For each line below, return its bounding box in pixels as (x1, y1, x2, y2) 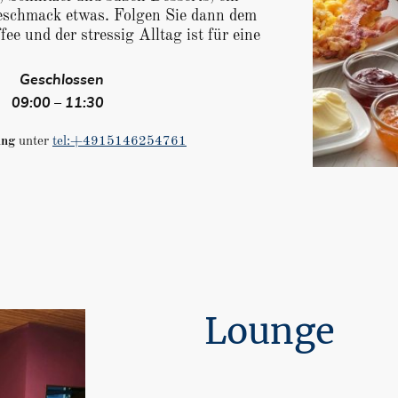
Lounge (204, 309, 335, 354)
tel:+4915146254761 (52, 135, 187, 149)
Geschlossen (20, 73, 104, 88)
